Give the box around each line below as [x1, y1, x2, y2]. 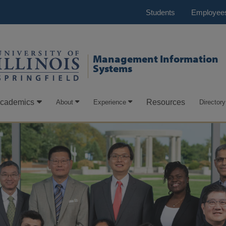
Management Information [92, 52, 218, 66]
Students [146, 8, 175, 17]
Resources [146, 98, 185, 107]
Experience [93, 98, 126, 106]
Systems [92, 62, 132, 75]
